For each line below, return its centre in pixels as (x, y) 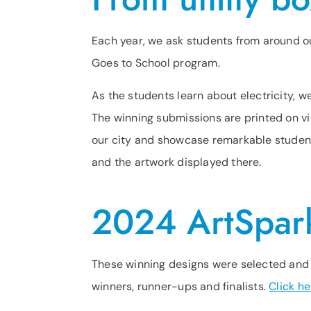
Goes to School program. (156, 63)
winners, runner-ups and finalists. (180, 286)
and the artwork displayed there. (177, 162)
